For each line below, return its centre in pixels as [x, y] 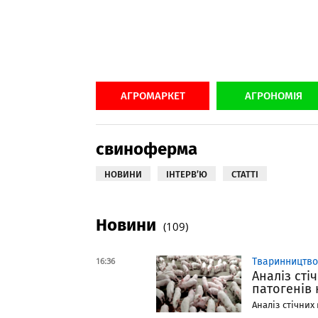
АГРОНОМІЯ [273, 95]
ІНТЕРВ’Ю [187, 174]
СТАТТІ [245, 174]
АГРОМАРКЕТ [153, 95]
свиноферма [147, 149]
